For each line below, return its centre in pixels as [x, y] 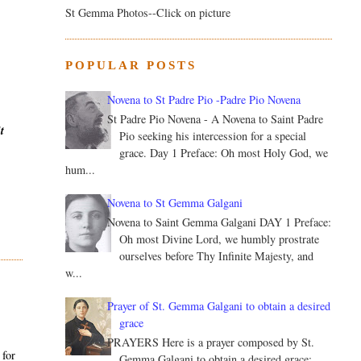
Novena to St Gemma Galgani [175, 203]
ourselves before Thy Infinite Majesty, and [217, 256]
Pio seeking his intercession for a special [213, 136]
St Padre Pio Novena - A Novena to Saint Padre [216, 119]
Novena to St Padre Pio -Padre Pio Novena [204, 100]
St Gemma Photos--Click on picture [147, 13]
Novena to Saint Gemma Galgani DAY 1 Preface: [220, 222]
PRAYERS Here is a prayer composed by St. [211, 342]
